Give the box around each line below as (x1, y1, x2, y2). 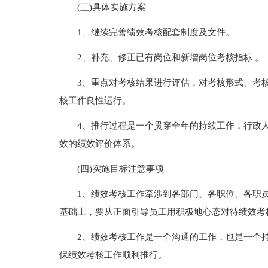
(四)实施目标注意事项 (77, 164, 164, 173)
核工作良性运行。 (59, 96, 131, 105)
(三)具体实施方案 (77, 2, 146, 12)
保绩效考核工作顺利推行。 (59, 250, 167, 260)
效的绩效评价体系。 (59, 139, 140, 148)
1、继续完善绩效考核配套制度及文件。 (77, 28, 234, 37)
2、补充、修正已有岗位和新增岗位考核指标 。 (77, 53, 264, 62)
